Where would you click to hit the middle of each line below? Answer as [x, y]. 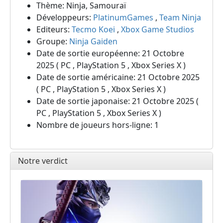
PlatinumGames [123, 17]
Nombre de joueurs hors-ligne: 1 [98, 125]
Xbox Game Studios [158, 29]
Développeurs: [65, 17]
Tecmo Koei [93, 29]
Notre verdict [43, 161]
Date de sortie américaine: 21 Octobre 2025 [118, 77]
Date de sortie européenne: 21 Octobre [110, 53]
